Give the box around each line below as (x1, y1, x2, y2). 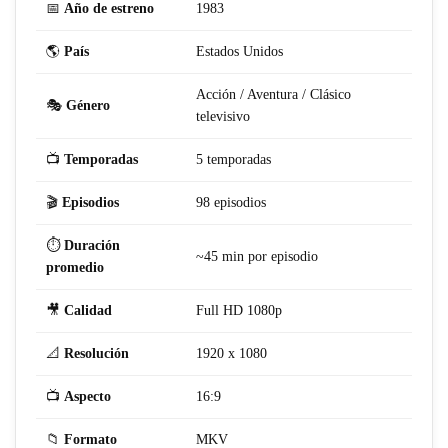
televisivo (196, 109, 250, 125)
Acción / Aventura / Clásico (196, 87, 351, 103)
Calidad (64, 303, 112, 319)
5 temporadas (196, 152, 271, 168)
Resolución (64, 346, 129, 362)
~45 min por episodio (196, 249, 318, 265)
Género (66, 98, 110, 114)
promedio (46, 260, 104, 276)
